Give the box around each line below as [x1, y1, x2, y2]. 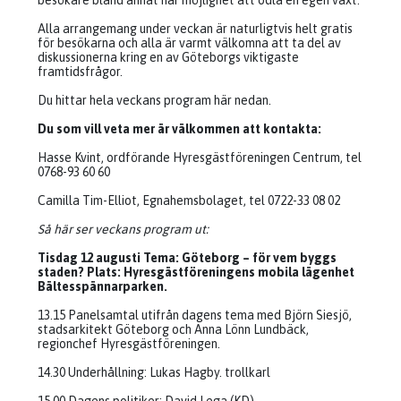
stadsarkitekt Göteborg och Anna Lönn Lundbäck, [38, 322, 309, 337]
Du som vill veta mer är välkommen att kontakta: [38, 122, 321, 136]
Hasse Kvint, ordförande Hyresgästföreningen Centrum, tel [38, 150, 362, 165]
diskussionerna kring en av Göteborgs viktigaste [38, 50, 299, 64]
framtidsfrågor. [38, 64, 123, 79]
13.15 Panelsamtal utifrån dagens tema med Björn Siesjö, [38, 308, 352, 322]
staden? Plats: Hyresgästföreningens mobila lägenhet [38, 265, 354, 279]
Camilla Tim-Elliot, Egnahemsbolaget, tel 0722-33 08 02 [38, 193, 346, 208]
